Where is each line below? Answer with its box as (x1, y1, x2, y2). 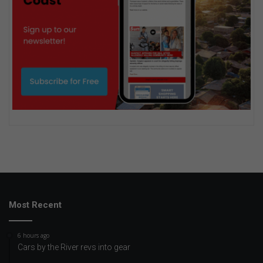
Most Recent (9, 199, 62, 210)
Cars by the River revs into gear (18, 242, 130, 252)
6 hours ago (18, 231, 49, 240)
